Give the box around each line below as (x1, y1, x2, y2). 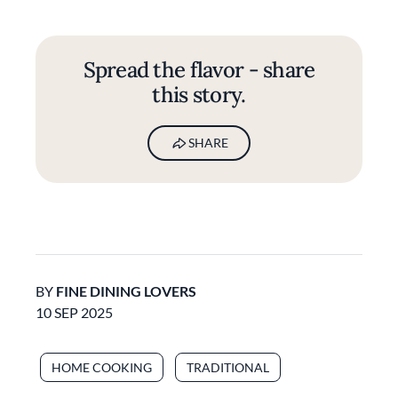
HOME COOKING (52, 360, 152, 375)
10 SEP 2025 (36, 304, 113, 321)
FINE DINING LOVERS (56, 283, 196, 299)
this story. (152, 81, 246, 108)
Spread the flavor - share (83, 56, 315, 84)
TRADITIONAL (187, 360, 269, 375)
